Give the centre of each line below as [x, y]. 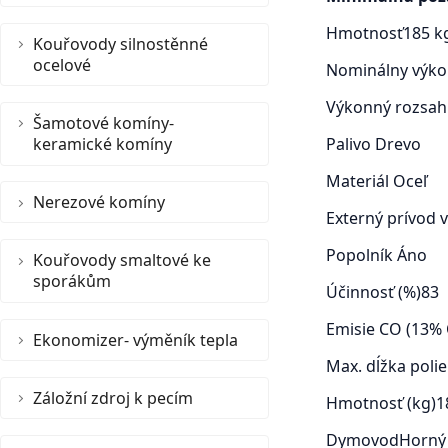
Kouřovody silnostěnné [120, 43]
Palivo [350, 144]
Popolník [361, 255]
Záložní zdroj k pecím [113, 397]
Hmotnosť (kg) [380, 403]
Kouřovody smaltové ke [122, 260]
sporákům [72, 281]
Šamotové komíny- [103, 122]
